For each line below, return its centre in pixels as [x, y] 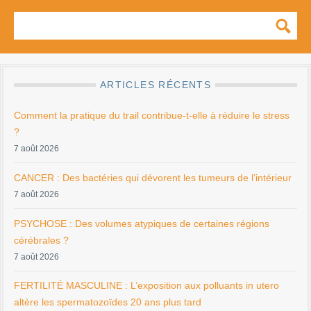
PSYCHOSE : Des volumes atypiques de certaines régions [142, 223]
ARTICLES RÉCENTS [155, 85]
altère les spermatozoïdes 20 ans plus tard [108, 302]
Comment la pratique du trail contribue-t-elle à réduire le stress [152, 115]
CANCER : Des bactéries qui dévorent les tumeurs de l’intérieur [153, 177]
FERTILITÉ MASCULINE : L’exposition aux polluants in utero [146, 286]
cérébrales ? [41, 240]
